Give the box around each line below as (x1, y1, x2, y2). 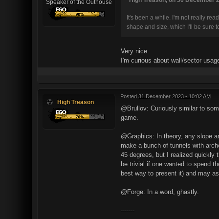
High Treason (57, 99, 94, 105)
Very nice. (121, 47, 149, 55)
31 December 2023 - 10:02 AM (138, 93, 211, 99)
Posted (120, 93, 138, 99)
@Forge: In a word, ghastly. (121, 188, 199, 196)
